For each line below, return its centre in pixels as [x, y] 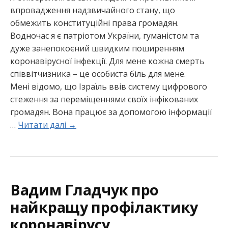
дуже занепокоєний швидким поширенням [97, 48]
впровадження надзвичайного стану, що [93, 10]
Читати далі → [47, 124]
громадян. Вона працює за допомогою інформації [111, 112]
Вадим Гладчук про [85, 190]
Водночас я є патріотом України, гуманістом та [105, 35]
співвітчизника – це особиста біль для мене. [98, 74]
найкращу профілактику [104, 207]
